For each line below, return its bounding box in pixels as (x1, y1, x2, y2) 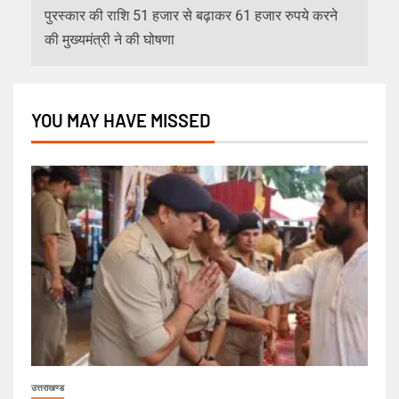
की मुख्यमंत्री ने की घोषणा (45, 30, 175, 48)
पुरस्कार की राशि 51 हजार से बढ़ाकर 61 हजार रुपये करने (45, 6, 338, 24)
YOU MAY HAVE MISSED (31, 109, 210, 131)
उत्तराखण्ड (31, 382, 64, 393)
